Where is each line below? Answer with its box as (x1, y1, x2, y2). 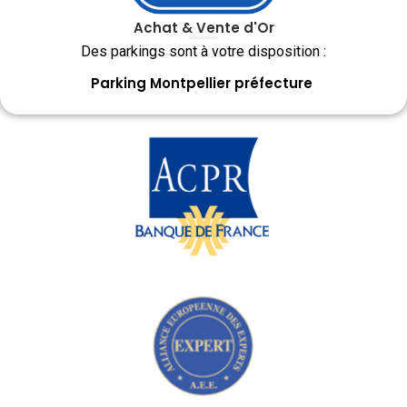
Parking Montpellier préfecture (91, 73, 316, 93)
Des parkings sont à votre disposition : (81, 43, 326, 61)
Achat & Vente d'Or (133, 18, 274, 38)
